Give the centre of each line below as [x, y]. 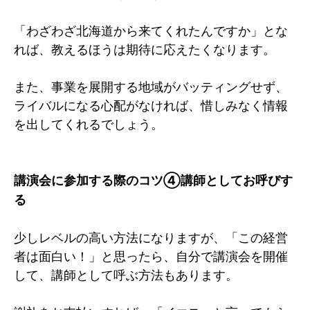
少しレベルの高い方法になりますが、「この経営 [151, 237]
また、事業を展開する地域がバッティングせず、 [151, 86]
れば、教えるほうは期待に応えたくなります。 [145, 49]
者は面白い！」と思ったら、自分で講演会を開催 [151, 256]
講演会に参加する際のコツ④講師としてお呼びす [153, 180]
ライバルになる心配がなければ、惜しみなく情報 [151, 105]
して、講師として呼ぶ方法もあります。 [126, 275]
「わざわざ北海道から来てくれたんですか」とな [151, 30]
